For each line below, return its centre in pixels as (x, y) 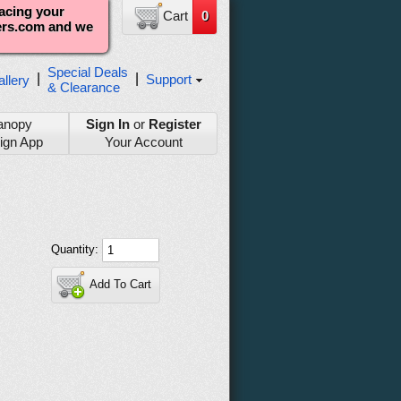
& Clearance (84, 87)
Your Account (143, 142)
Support (169, 79)
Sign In (107, 124)
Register (175, 124)
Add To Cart (120, 285)
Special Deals (88, 72)
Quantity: (77, 249)
